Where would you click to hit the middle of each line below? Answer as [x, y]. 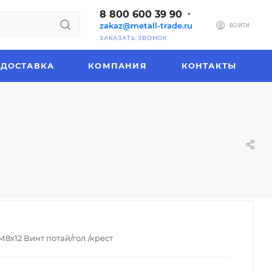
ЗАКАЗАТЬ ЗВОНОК [134, 38]
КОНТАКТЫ [209, 66]
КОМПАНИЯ [117, 66]
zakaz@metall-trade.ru [146, 25]
